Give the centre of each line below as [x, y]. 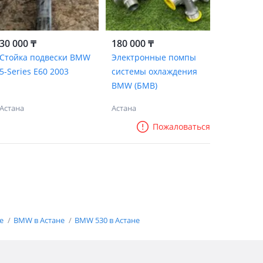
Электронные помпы [154, 57]
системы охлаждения [154, 71]
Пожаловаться [181, 127]
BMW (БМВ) [134, 85]
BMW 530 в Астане [107, 220]
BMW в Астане [40, 220]
